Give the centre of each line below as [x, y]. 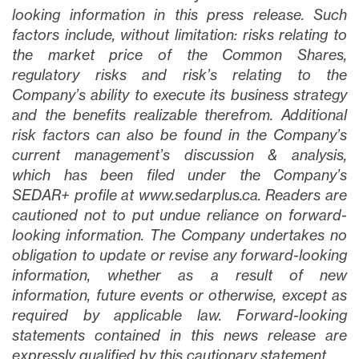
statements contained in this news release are [179, 335]
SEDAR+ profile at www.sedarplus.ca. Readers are [179, 195]
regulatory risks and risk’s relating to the [179, 75]
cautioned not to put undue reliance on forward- [179, 215]
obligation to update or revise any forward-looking [179, 255]
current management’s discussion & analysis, [179, 155]
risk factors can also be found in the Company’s [179, 135]
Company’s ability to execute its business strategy [179, 95]
